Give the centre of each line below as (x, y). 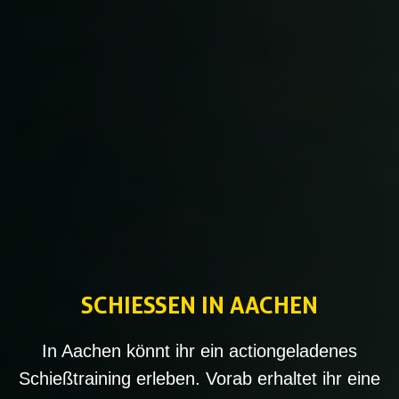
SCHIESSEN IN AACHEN (199, 305)
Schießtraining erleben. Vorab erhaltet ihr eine (199, 379)
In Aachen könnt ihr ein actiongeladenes (199, 351)
